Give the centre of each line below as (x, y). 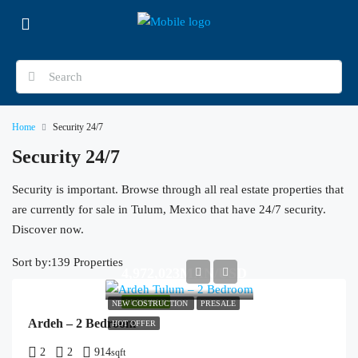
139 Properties (87, 262)
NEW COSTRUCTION (151, 303)
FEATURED (145, 302)
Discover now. (48, 229)
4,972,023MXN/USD (184, 274)
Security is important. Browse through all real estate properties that (178, 189)
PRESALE (218, 303)
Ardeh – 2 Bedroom (82, 324)
